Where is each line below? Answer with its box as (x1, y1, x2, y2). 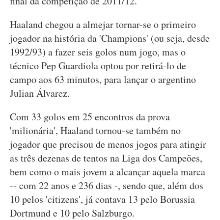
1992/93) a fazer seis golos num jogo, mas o (10, 45, 186, 58)
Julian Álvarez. (10, 86, 70, 100)
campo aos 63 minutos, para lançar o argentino (10, 73, 196, 86)
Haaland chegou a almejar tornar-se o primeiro (10, 18, 196, 31)
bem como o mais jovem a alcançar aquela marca (10, 165, 205, 178)
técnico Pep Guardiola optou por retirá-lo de (10, 59, 186, 72)
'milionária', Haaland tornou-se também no (10, 124, 181, 137)
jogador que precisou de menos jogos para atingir (10, 137, 206, 151)
